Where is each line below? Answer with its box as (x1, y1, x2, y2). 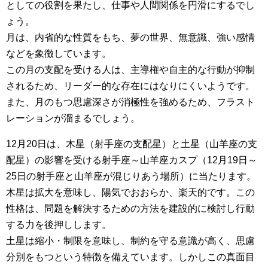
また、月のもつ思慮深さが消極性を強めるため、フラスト (6, 96, 255, 107)
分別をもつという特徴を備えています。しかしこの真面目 (6, 251, 255, 262)
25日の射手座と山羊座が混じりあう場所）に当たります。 (6, 170, 256, 181)
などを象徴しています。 (6, 48, 111, 59)
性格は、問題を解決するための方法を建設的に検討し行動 (6, 203, 255, 214)
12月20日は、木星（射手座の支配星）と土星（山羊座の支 (6, 138, 257, 149)
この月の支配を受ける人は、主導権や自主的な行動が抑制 (6, 64, 255, 75)
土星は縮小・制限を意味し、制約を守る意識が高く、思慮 (6, 235, 255, 246)
